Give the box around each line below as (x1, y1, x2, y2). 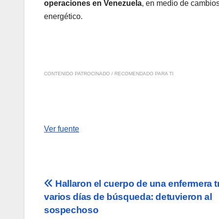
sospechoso (44, 205, 99, 216)
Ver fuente (44, 125, 79, 133)
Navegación (44, 177, 132, 197)
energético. (44, 12, 83, 21)
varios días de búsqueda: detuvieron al (44, 192, 212, 202)
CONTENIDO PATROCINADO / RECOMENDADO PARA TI (44, 71, 174, 77)
